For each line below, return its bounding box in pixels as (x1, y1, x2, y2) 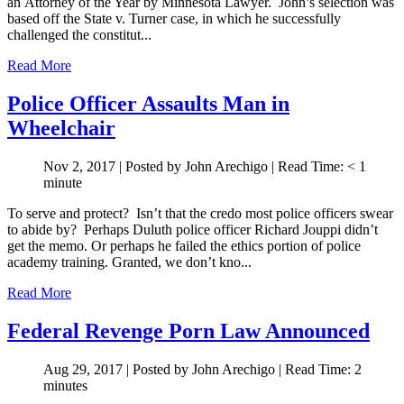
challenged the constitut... (7, 27, 151, 43)
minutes (43, 377, 87, 393)
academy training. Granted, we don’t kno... (7, 254, 252, 271)
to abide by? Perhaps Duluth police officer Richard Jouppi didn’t (7, 222, 378, 238)
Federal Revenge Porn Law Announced (7, 319, 370, 344)
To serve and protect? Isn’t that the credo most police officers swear (7, 206, 393, 222)
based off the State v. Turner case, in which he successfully (7, 11, 341, 27)
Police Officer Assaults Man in (7, 92, 289, 116)
